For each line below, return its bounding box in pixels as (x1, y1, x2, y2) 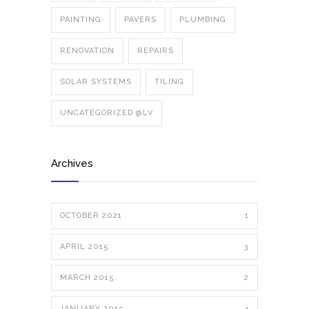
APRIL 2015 (60, 242, 109, 252)
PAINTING (60, 15, 101, 25)
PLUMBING (179, 15, 226, 25)
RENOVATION (60, 46, 114, 56)
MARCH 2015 (60, 273, 114, 283)
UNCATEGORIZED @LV (60, 108, 153, 118)
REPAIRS (137, 46, 174, 56)
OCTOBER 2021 (60, 211, 122, 221)
